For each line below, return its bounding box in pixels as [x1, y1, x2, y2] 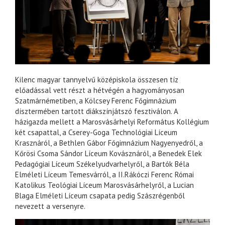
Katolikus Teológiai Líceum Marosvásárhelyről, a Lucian [15, 180, 194, 190]
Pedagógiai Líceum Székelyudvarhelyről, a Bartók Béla [15, 159, 189, 169]
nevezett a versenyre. [15, 201, 85, 211]
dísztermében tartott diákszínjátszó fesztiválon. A [15, 106, 178, 116]
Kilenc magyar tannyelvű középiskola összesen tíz [15, 74, 178, 84]
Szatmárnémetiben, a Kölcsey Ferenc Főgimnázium [15, 95, 176, 105]
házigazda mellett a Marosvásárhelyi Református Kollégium [15, 117, 209, 127]
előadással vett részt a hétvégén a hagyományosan [15, 85, 184, 95]
